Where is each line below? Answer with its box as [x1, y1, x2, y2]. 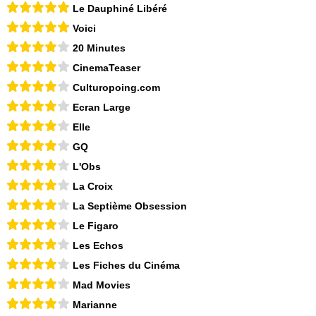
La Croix [73, 181, 113, 193]
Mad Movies [73, 279, 130, 291]
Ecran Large [73, 102, 130, 114]
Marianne [73, 299, 117, 311]
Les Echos [73, 240, 123, 252]
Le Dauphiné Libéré [73, 3, 167, 15]
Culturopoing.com [73, 82, 160, 94]
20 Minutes [73, 42, 126, 54]
